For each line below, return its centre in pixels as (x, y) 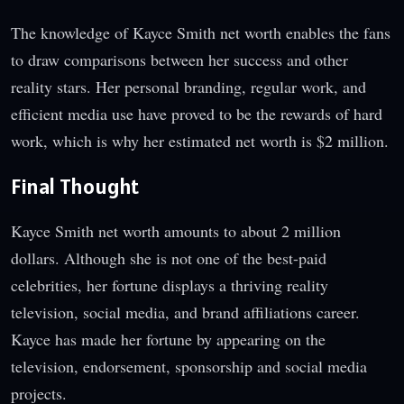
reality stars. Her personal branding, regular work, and (188, 86)
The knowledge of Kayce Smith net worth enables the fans (201, 32)
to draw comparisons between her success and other (179, 59)
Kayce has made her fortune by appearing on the (168, 340)
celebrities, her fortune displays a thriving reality (170, 285)
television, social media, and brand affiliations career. (185, 312)
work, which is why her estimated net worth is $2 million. (200, 140)
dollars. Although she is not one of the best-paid (169, 258)
